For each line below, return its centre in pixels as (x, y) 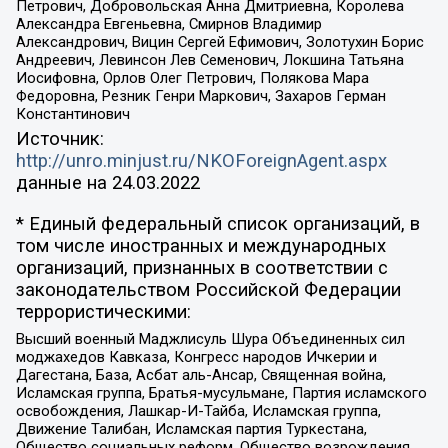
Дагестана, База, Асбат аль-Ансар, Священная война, (200, 375)
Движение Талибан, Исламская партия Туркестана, (191, 429)
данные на (63, 183)
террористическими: (103, 311)
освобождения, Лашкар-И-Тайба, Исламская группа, (198, 411)
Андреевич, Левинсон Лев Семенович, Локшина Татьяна (209, 59)
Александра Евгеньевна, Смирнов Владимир (168, 23)
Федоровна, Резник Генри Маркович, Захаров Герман (200, 95)
